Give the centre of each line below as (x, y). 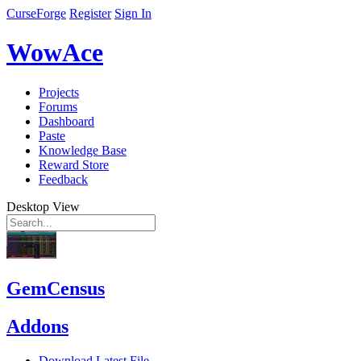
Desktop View (43, 206)
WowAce (55, 53)
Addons (37, 326)
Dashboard (66, 121)
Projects (59, 92)
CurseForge (36, 13)
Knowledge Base (83, 150)
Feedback (63, 179)
